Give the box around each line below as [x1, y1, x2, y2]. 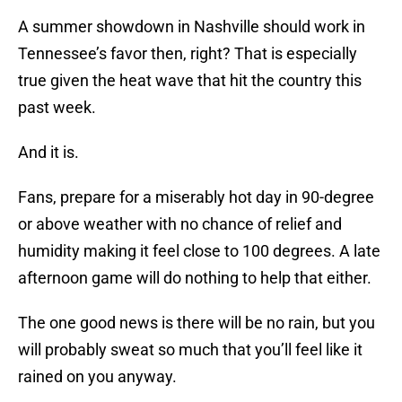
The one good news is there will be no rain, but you [18, 313, 375, 333]
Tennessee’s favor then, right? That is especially [18, 44, 357, 64]
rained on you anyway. [18, 367, 177, 387]
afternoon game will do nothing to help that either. [18, 268, 371, 288]
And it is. [18, 143, 79, 162]
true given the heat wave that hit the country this [18, 71, 362, 91]
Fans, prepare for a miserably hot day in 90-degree [18, 188, 374, 207]
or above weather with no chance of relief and [18, 214, 342, 234]
